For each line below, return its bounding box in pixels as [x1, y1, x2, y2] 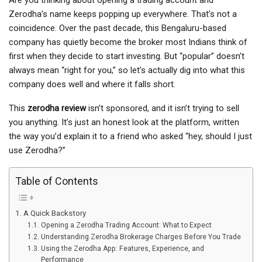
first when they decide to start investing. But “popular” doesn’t [9, 51, 244, 62]
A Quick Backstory [23, 208, 86, 218]
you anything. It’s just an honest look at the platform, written [9, 117, 239, 128]
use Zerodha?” [9, 145, 65, 156]
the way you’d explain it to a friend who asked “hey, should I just [9, 131, 252, 142]
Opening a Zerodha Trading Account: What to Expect [40, 221, 212, 230]
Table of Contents [15, 175, 98, 188]
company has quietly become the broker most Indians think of [9, 37, 247, 48]
